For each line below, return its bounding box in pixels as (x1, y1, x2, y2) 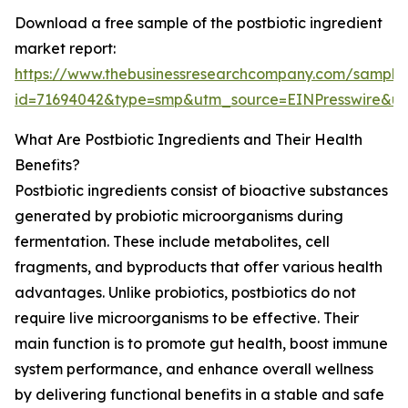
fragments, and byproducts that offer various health (15, 258, 382, 277)
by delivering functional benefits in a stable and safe (15, 385, 384, 404)
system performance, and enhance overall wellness (15, 360, 373, 379)
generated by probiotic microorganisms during (15, 207, 343, 226)
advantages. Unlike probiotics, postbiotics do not (15, 283, 356, 302)
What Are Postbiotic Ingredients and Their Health (15, 130, 362, 149)
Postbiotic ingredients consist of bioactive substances (15, 181, 388, 200)
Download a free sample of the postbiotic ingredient (15, 14, 382, 33)
